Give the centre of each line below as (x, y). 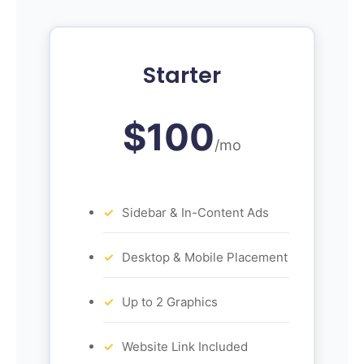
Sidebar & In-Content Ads (195, 212)
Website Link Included (185, 346)
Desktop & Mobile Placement (205, 257)
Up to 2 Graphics (170, 301)
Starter (182, 75)
